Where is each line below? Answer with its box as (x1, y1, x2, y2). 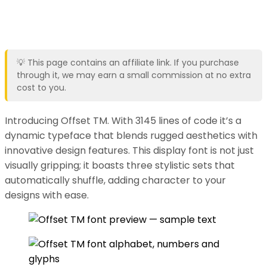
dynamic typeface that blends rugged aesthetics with (5, 128, 257, 142)
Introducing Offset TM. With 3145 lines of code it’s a (5, 113, 241, 128)
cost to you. (17, 81, 66, 94)
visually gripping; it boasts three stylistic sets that (5, 158, 235, 172)
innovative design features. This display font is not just (5, 143, 254, 157)
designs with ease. (5, 188, 89, 202)
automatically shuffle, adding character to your (5, 173, 226, 187)
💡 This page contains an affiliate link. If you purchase (17, 56, 239, 69)
